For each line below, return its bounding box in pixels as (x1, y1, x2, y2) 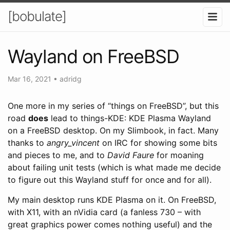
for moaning (154, 149, 204, 160)
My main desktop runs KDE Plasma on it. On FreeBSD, (8, 194, 216, 205)
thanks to (8, 137, 47, 148)
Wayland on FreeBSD (8, 45, 179, 68)
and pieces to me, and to (8, 149, 107, 160)
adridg (60, 74, 82, 83)
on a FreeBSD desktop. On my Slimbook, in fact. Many (8, 125, 219, 136)
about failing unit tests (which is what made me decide (8, 162, 221, 172)
